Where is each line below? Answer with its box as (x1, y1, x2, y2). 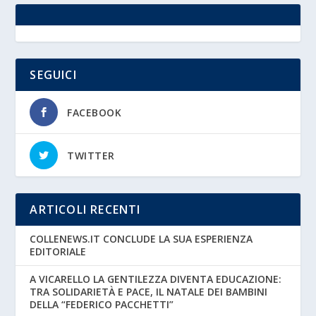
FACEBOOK (67, 106, 122, 119)
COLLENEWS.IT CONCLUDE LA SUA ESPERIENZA (30, 232, 253, 245)
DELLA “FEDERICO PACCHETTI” (30, 298, 174, 311)
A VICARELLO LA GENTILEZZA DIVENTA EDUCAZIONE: (30, 272, 282, 286)
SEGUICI (30, 67, 77, 83)
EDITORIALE (30, 245, 87, 258)
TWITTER (67, 149, 115, 162)
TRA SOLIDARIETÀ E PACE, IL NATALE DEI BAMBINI (30, 285, 268, 298)
